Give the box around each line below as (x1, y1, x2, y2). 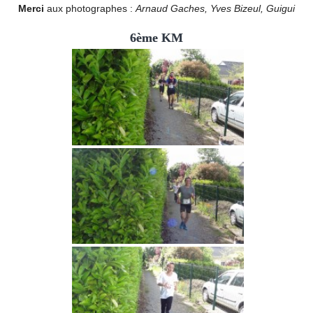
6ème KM (130, 30, 183, 45)
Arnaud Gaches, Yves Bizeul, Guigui (136, 2, 295, 14)
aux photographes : (44, 2, 136, 14)
